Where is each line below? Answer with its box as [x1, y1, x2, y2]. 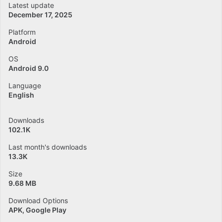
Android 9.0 [8, 64, 49, 72]
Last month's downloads [8, 143, 87, 151]
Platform [8, 28, 36, 36]
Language [8, 81, 41, 90]
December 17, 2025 [8, 10, 72, 19]
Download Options [8, 196, 68, 205]
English [8, 91, 34, 99]
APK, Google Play [8, 206, 66, 214]
